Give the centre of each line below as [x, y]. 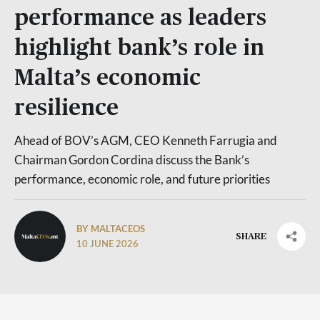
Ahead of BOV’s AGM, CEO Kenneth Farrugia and [146, 140]
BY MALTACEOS [112, 228]
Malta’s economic [107, 78]
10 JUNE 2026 [107, 244]
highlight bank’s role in [139, 48]
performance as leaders [140, 18]
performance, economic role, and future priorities [142, 179]
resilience [66, 108]
